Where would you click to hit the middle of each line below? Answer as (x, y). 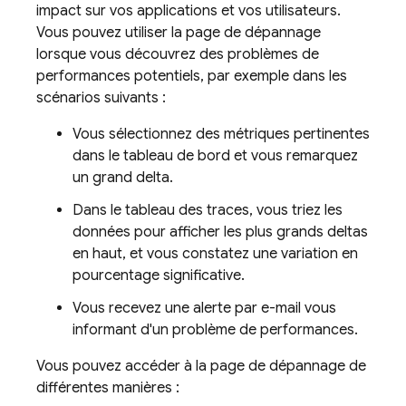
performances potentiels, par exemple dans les (192, 77)
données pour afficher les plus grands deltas (220, 232)
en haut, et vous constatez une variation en (215, 254)
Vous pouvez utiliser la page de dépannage (179, 33)
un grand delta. (123, 178)
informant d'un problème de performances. (215, 330)
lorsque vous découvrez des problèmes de (178, 55)
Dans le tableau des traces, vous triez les (208, 211)
